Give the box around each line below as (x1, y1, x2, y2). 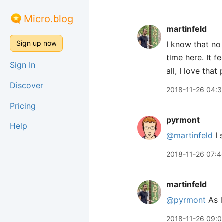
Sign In (10, 60, 35, 70)
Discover (10, 80, 43, 90)
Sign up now (16, 39, 56, 47)
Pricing (10, 101, 36, 111)
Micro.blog (24, 13, 73, 25)
